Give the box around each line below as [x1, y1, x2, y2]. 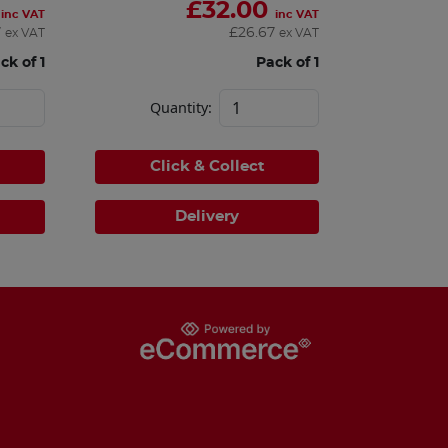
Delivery [175, 208, 240, 224]
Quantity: [149, 97, 212, 117]
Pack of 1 [255, 54, 319, 70]
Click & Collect [149, 158, 265, 174]
